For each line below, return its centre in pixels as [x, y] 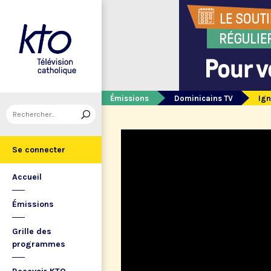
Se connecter [39, 150]
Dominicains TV [204, 98]
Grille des [32, 231]
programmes [39, 244]
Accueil [27, 177]
